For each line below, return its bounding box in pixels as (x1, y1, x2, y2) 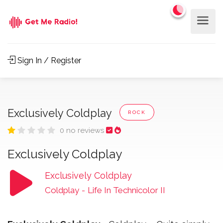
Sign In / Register (15, 56, 81, 65)
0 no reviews (60, 126, 106, 135)
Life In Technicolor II (87, 185, 165, 195)
